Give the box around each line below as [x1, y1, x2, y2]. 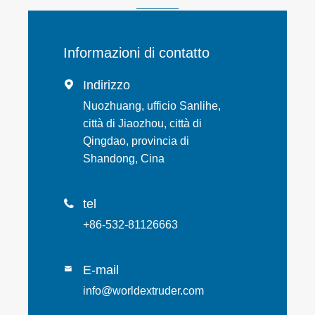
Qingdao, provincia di [83, 135, 189, 148]
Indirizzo [83, 78, 130, 93]
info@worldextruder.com [83, 285, 204, 297]
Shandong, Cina [83, 153, 165, 165]
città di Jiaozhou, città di [83, 117, 202, 130]
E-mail [83, 263, 119, 278]
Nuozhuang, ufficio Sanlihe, [83, 100, 221, 112]
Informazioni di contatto [63, 45, 210, 61]
